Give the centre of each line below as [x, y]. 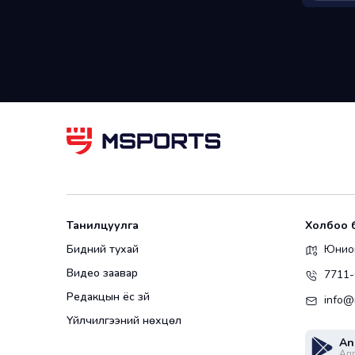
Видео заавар [102, 273]
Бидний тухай [103, 250]
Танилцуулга [103, 226]
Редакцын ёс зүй [108, 297]
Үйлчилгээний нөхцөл [124, 321]
